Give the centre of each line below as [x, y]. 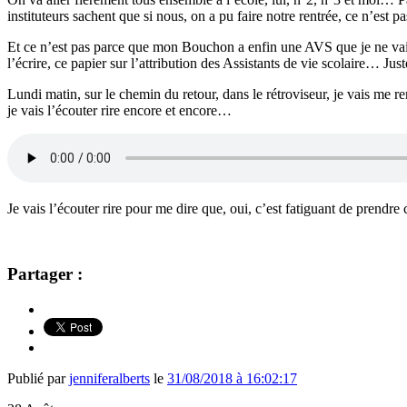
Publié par [38, 379]
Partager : [45, 274]
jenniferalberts [109, 379]
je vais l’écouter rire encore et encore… [119, 110]
